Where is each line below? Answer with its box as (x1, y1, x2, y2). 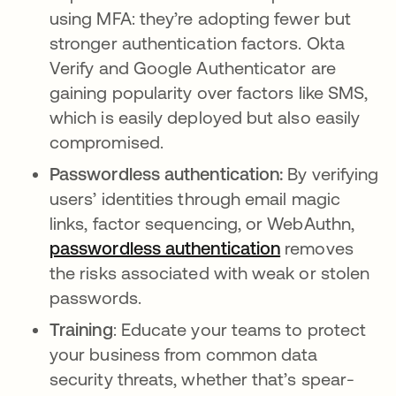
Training (49, 319, 113, 339)
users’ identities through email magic (49, 188, 340, 209)
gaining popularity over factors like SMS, (49, 82, 369, 103)
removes (280, 238, 354, 258)
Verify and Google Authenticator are (49, 57, 336, 78)
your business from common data (49, 344, 318, 364)
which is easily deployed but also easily (49, 107, 361, 127)
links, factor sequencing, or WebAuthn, (49, 213, 355, 233)
